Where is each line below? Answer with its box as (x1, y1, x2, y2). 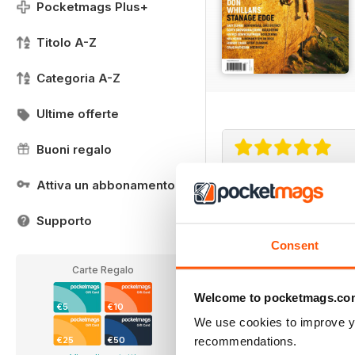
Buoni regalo (36, 142, 112, 157)
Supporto (36, 213, 92, 228)
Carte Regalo (72, 264, 134, 276)
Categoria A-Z (36, 71, 120, 86)
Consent (271, 238, 319, 252)
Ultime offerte (36, 106, 119, 121)
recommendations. (193, 334, 297, 348)
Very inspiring (235, 177, 332, 197)
